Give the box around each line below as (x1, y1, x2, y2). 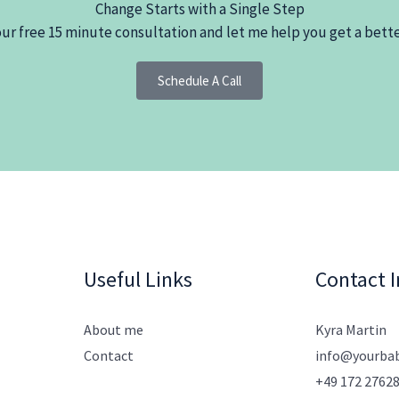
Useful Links (84, 265, 192, 294)
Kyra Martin (315, 321, 387, 339)
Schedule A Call (158, 72, 241, 90)
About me (84, 321, 143, 339)
